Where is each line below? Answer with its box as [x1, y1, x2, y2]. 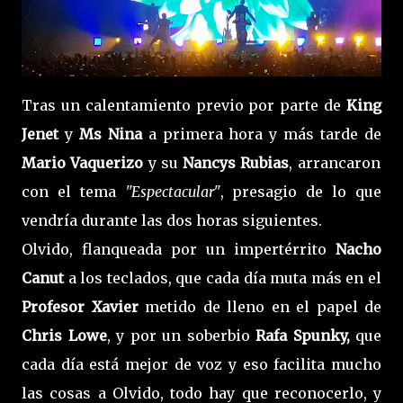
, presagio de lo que [219, 182, 382, 201]
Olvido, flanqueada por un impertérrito [22, 239, 336, 258]
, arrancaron [289, 153, 381, 172]
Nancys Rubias [183, 153, 290, 172]
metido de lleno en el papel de [138, 297, 381, 316]
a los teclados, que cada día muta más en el [64, 268, 381, 287]
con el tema [22, 182, 116, 201]
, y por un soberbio [106, 326, 255, 345]
